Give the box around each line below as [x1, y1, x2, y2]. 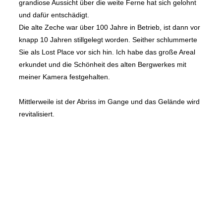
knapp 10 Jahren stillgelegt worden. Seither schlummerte [19, 36, 197, 44]
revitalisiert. [19, 110, 55, 118]
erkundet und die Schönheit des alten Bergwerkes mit [19, 60, 186, 69]
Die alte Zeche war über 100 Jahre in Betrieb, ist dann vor [19, 23, 200, 32]
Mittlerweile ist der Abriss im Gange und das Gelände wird [19, 98, 200, 106]
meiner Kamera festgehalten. [19, 73, 110, 81]
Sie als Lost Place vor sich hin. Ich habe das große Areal [19, 48, 195, 56]
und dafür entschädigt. [19, 11, 89, 19]
